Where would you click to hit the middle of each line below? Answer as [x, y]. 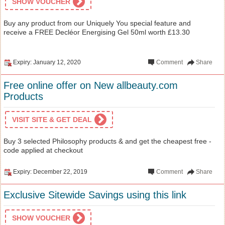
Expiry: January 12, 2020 [47, 62]
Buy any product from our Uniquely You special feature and [97, 23]
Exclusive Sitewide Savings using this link [95, 195]
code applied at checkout [43, 150]
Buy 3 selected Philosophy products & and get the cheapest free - [107, 141]
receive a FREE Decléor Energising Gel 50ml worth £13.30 [97, 32]
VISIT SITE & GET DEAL [52, 119]
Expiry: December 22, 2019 [50, 172]
